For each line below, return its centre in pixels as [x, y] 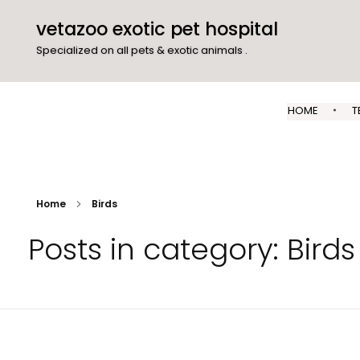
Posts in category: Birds [192, 250]
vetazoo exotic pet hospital [157, 29]
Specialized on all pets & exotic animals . [142, 50]
